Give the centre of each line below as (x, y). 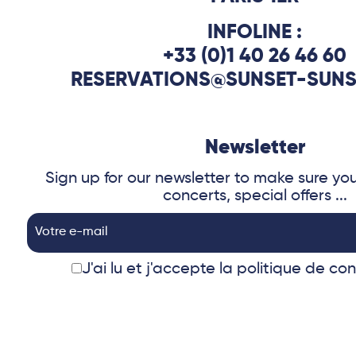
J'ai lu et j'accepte (151, 269)
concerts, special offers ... (255, 196)
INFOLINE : (255, 33)
